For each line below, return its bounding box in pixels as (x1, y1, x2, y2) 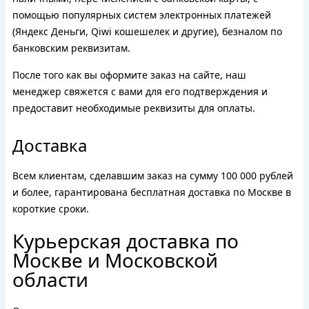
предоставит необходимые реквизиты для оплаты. (12, 101, 255, 114)
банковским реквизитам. (12, 41, 130, 54)
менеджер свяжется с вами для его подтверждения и (12, 85, 268, 98)
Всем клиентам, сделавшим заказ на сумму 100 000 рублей (12, 169, 293, 182)
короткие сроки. (12, 202, 89, 215)
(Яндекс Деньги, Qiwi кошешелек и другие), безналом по (12, 25, 282, 38)
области (12, 266, 88, 292)
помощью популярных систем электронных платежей (12, 8, 271, 21)
